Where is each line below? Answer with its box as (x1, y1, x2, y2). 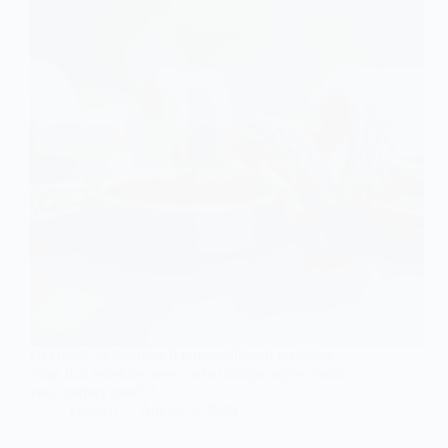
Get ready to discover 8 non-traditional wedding (30, 347, 332, 365)
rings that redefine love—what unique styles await (30, 365, 345, 383)
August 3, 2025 (139, 401, 237, 419)
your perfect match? (30, 383, 155, 401)
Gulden (70, 401, 117, 419)
